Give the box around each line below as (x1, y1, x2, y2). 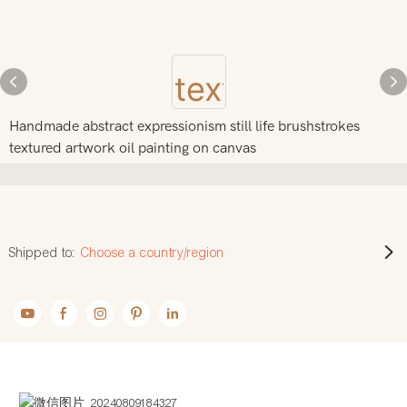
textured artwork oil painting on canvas (9, 140, 256, 156)
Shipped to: (9, 244, 76, 261)
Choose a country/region (81, 244, 224, 261)
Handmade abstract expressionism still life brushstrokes (9, 118, 360, 134)
